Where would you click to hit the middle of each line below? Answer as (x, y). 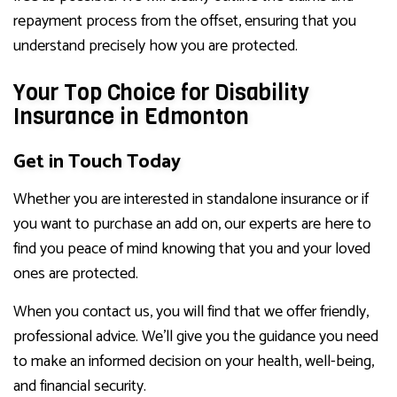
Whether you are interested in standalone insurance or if (191, 200)
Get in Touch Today (97, 163)
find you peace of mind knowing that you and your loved (192, 249)
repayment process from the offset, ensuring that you (185, 22)
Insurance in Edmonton (131, 117)
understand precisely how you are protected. (156, 47)
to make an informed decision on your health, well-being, (194, 362)
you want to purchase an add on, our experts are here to (192, 225)
